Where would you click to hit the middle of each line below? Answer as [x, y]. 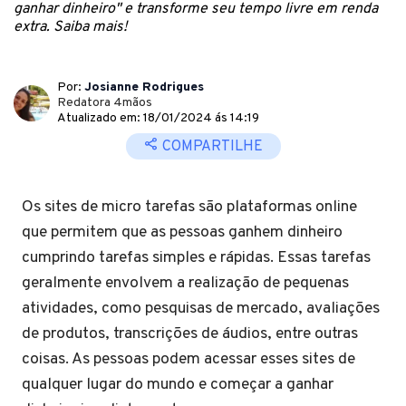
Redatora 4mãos [105, 103]
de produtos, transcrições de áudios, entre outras [190, 334]
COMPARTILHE [210, 147]
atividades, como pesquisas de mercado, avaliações [201, 309]
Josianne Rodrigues [144, 87]
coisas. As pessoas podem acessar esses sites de [188, 359]
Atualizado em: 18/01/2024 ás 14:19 [158, 118]
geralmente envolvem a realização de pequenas [185, 283]
